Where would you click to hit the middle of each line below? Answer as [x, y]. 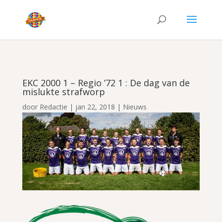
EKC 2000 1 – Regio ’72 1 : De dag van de [106, 83]
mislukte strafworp [63, 92]
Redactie [53, 107]
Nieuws [135, 107]
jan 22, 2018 [95, 107]
